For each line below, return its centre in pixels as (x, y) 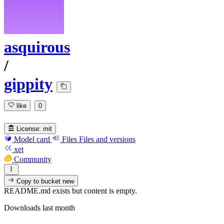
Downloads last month (39, 207)
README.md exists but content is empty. (70, 190)
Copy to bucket (39, 181)
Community (33, 159)
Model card (32, 139)
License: (29, 128)
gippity (28, 84)
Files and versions (107, 139)
